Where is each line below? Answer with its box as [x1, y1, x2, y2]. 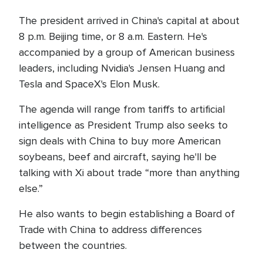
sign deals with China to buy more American [19, 134, 221, 147]
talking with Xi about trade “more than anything [19, 166, 240, 179]
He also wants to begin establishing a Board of [19, 207, 235, 220]
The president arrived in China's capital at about [19, 14, 240, 27]
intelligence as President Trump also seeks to [19, 119, 228, 131]
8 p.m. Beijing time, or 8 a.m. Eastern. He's [19, 30, 207, 43]
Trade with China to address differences [19, 223, 202, 236]
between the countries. [19, 239, 127, 252]
